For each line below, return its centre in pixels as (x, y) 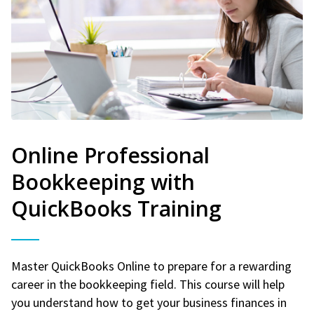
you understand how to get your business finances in (149, 302)
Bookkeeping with (103, 182)
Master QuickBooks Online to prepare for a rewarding (151, 266)
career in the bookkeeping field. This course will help (148, 284)
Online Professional (110, 155)
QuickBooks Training (116, 208)
